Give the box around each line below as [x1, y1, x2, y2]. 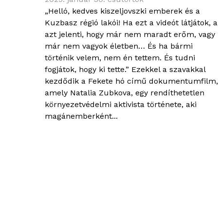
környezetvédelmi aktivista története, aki [45, 100, 197, 109]
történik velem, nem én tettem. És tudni [45, 53, 195, 63]
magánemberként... [45, 111, 118, 121]
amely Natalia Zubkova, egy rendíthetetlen [45, 88, 204, 98]
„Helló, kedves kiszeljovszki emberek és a [45, 6, 200, 16]
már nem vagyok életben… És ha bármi [45, 41, 193, 51]
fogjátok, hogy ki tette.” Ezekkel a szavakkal [45, 65, 205, 74]
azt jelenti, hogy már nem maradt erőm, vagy [45, 30, 215, 39]
